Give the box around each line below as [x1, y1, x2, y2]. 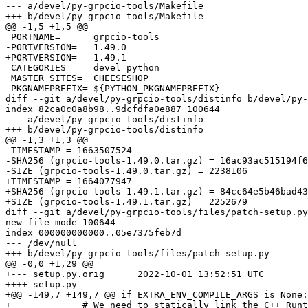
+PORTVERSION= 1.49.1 [5, 52, 77, 63]
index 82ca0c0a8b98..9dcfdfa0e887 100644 [5, 104, 220, 115]
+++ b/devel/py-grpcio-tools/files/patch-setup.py [5, 248, 269, 259]
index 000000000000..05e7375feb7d [5, 228, 181, 239]
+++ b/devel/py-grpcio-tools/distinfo [5, 124, 203, 135]
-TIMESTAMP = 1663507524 [5, 145, 132, 156]
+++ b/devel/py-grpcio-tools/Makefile [5, 11, 203, 22]
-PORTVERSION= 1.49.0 [5, 42, 77, 53]
